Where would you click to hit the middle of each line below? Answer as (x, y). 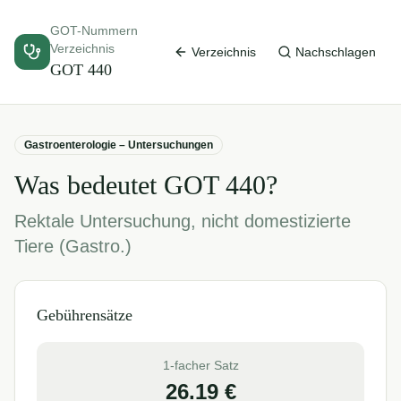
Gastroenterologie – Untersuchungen (119, 145)
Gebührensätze (85, 315)
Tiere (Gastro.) (73, 246)
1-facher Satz (200, 365)
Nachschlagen (336, 52)
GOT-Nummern (94, 30)
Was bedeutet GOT (120, 185)
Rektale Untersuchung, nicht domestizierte (183, 221)
